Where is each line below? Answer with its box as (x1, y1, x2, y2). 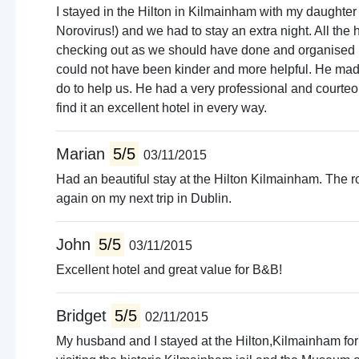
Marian (56, 145, 110, 163)
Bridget (56, 307, 111, 325)
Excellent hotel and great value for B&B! (56, 263, 282, 276)
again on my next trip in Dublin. (56, 192, 232, 205)
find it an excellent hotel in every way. (56, 101, 267, 115)
